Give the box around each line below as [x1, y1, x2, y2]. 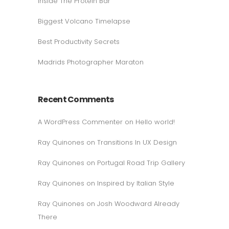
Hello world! [135, 117, 175, 127]
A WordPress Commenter [38, 117, 123, 127]
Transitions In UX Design [97, 138, 177, 147]
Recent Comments [38, 94, 114, 105]
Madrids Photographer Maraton [38, 57, 144, 67]
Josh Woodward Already [97, 199, 179, 209]
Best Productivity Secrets [38, 37, 120, 47]
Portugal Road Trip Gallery [97, 158, 185, 168]
